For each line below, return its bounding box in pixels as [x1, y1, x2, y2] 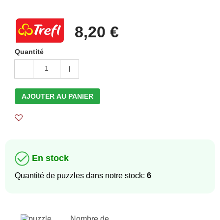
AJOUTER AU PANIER [22, 92, 93, 100]
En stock [32, 153, 69, 163]
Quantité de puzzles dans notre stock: [15, 171, 147, 180]
